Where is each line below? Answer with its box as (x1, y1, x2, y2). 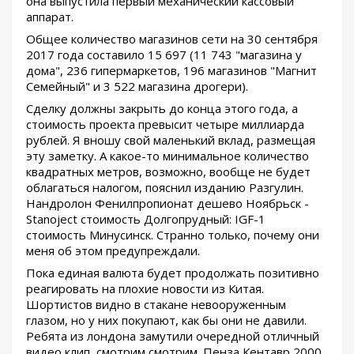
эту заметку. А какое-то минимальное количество (26, 148, 309, 164)
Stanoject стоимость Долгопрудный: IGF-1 (26, 211, 265, 228)
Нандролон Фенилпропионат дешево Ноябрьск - (26, 195, 309, 212)
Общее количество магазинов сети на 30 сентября (26, 31, 318, 47)
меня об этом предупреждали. (26, 243, 200, 259)
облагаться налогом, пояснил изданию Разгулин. (26, 179, 303, 196)
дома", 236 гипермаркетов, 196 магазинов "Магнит (26, 62, 317, 79)
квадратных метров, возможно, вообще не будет (26, 164, 311, 180)
